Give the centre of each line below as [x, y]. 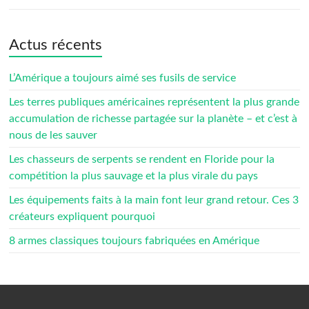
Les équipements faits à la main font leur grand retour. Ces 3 [154, 200]
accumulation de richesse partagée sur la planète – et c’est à [153, 119]
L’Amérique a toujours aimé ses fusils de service [123, 78]
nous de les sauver [53, 135]
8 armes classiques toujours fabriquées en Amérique [134, 241]
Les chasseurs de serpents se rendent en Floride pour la [142, 159]
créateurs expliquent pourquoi [82, 217]
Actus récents [56, 45]
